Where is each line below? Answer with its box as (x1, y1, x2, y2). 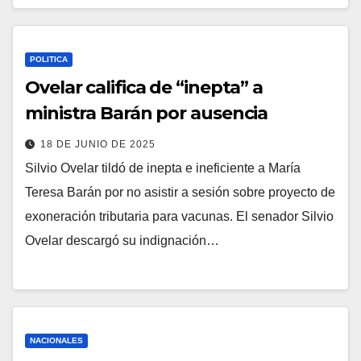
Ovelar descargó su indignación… (25, 233, 219, 247)
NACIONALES (30, 336, 83, 346)
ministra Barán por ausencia (25, 102, 268, 124)
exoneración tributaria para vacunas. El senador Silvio (25, 209, 334, 223)
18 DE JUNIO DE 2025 (40, 138, 156, 150)
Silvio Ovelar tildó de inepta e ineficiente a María (25, 160, 301, 175)
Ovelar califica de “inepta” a (25, 76, 263, 98)
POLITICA (30, 54, 68, 64)
